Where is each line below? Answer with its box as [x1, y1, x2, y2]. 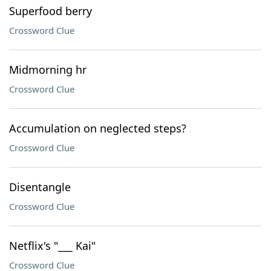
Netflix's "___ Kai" [9, 238, 96, 253]
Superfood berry [9, 4, 92, 18]
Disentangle [9, 180, 71, 194]
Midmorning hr [9, 62, 87, 77]
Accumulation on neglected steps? [9, 121, 186, 135]
